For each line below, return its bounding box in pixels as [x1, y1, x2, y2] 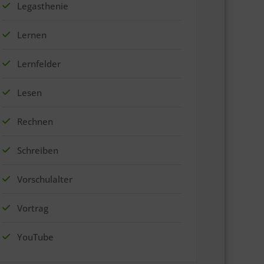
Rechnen [17, 115, 53, 127]
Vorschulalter [17, 173, 72, 185]
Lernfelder [17, 57, 61, 70]
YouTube [17, 230, 54, 243]
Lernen [17, 28, 47, 41]
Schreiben [17, 144, 58, 156]
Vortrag [17, 202, 48, 214]
